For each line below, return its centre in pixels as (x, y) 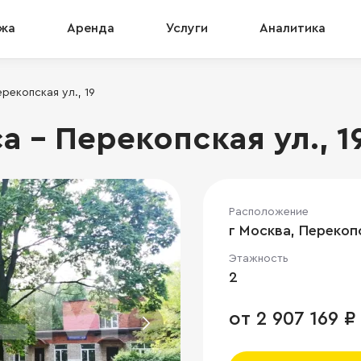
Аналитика (293, 28)
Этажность (259, 259)
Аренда (91, 28)
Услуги (187, 28)
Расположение (269, 212)
